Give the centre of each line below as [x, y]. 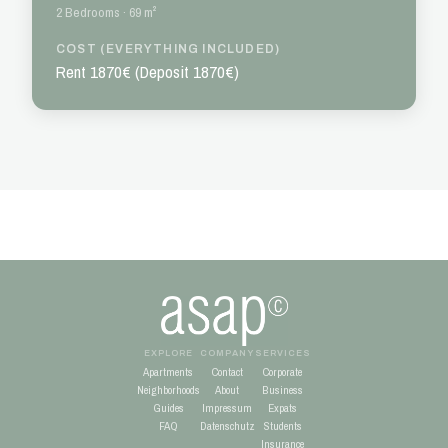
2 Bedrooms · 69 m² [106, 11]
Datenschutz [227, 425]
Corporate [283, 371]
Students [282, 425]
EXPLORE [168, 352]
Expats [283, 407]
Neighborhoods [168, 389]
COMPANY [227, 352]
